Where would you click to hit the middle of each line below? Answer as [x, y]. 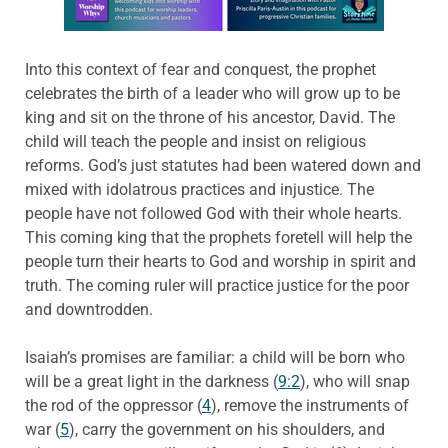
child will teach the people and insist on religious [195, 142]
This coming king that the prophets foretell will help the [218, 238]
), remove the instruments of [310, 406]
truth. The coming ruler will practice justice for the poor [217, 286]
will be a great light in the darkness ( [151, 382]
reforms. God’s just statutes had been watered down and [223, 166]
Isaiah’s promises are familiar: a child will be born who [215, 358]
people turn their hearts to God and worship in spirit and [220, 262]
